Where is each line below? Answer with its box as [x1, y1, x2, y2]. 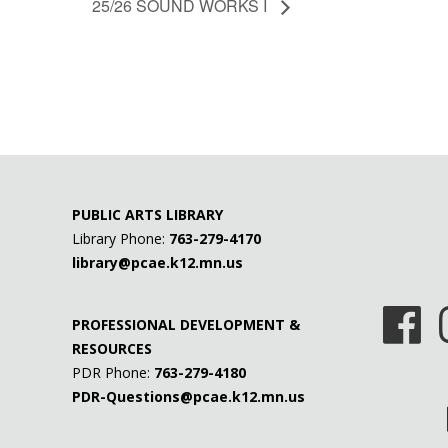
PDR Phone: [72, 363, 155, 383]
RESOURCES [72, 339, 153, 359]
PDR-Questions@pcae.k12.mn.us [72, 387, 306, 407]
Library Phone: [72, 229, 170, 249]
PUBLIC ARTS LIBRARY [72, 205, 224, 225]
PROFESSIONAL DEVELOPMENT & [72, 315, 301, 335]
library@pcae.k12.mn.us [72, 253, 244, 273]
